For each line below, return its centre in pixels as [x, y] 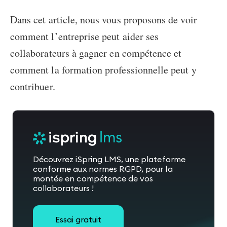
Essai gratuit [78, 219]
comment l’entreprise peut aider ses [85, 36]
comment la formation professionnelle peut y [103, 70]
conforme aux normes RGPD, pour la [103, 169]
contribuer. [33, 86]
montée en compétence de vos [93, 178]
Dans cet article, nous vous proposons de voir [104, 20]
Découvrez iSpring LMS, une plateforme [109, 159]
